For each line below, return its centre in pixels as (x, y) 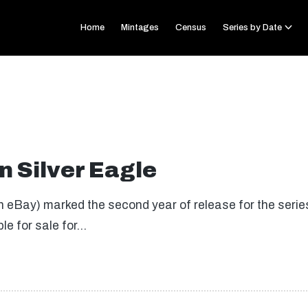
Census (191, 27)
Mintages (140, 27)
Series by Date (253, 27)
